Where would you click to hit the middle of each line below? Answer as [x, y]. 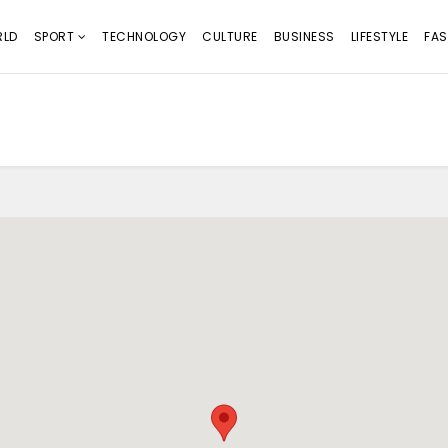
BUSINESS [304, 36]
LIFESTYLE [379, 36]
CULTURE [230, 36]
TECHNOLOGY [144, 36]
